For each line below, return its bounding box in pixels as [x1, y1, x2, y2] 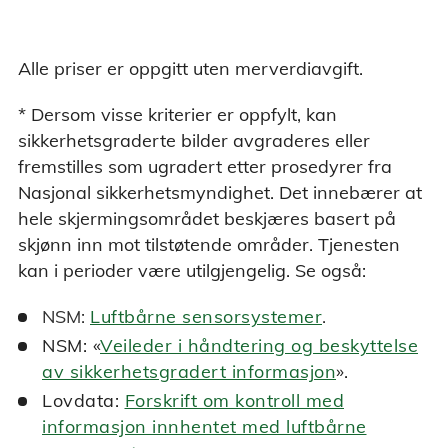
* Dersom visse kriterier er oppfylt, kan [18, 103, 337, 127]
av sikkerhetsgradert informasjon [42, 360, 336, 384]
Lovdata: [42, 389, 125, 413]
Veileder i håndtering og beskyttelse [100, 334, 418, 358]
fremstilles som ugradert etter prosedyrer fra [18, 155, 392, 179]
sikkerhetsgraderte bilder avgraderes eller [18, 129, 370, 153]
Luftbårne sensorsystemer [90, 305, 322, 329]
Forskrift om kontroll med [124, 389, 344, 413]
